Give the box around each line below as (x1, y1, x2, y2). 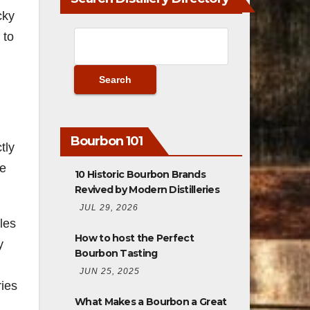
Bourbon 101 (71, 133, 143, 149)
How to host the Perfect (75, 231, 194, 244)
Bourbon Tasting (75, 246, 158, 259)
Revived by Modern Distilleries (75, 183, 220, 196)
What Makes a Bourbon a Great (75, 295, 227, 308)
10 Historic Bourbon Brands (75, 167, 206, 181)
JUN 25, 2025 (80, 266, 140, 276)
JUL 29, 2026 (80, 202, 138, 212)
